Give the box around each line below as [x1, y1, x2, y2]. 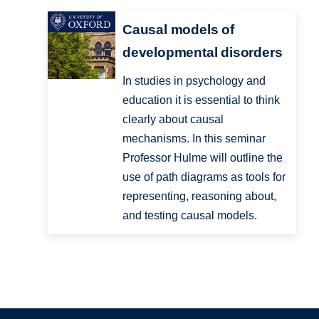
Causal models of [122, 22, 234, 38]
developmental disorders [122, 45, 283, 61]
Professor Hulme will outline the [122, 152, 283, 164]
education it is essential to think [122, 94, 280, 107]
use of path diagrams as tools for [122, 171, 286, 184]
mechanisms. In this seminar [122, 132, 266, 145]
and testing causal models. [122, 209, 257, 222]
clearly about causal [122, 113, 224, 126]
